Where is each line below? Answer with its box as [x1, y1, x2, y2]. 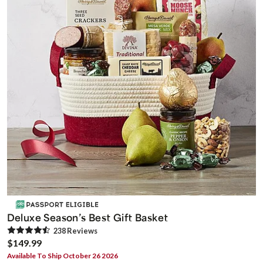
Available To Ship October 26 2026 [6, 251, 118, 260]
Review [65, 225, 94, 235]
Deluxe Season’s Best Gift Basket [6, 210, 168, 224]
